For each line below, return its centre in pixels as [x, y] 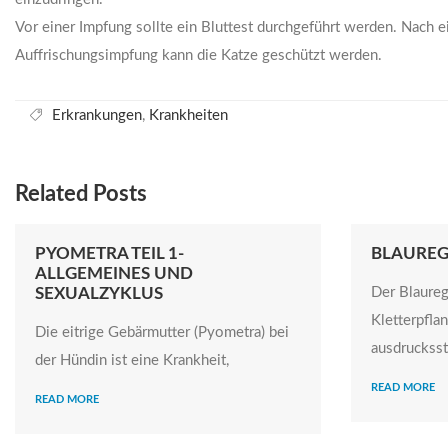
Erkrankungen [97, 115]
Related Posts [81, 194]
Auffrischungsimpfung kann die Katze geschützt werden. [198, 55]
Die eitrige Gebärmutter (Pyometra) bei [162, 332]
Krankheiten [188, 115]
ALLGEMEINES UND [114, 273]
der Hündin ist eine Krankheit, [132, 360]
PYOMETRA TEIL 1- [109, 253]
